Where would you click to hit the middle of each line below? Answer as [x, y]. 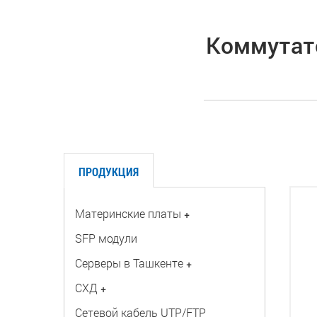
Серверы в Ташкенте [129, 263]
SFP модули [106, 238]
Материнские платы [128, 213]
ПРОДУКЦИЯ [108, 172]
